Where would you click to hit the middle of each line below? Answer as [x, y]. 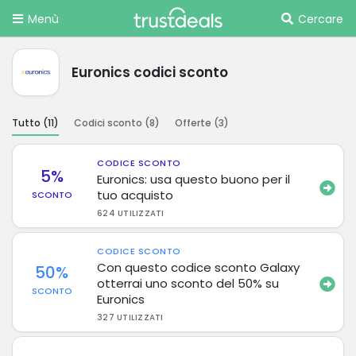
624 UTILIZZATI [131, 213]
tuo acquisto [135, 195]
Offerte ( [197, 122]
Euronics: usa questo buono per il [194, 179]
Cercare [321, 19]
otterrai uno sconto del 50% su [188, 283]
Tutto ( [30, 122]
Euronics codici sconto [150, 72]
